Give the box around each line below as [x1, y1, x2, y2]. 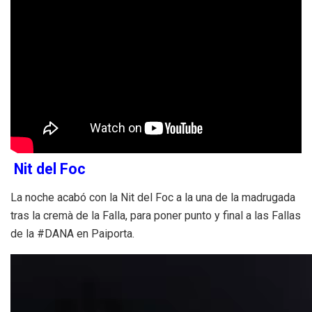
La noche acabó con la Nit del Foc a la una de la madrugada [10, 191, 295, 205]
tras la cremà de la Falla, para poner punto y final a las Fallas [10, 209, 301, 223]
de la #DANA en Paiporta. [10, 227, 134, 241]
